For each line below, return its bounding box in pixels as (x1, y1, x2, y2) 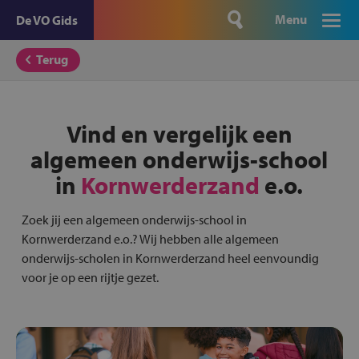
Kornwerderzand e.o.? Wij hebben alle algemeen (21, 231, 279, 247)
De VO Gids (16, 12, 78, 28)
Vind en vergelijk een (66, 119, 292, 149)
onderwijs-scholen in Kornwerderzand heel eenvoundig (21, 250, 319, 266)
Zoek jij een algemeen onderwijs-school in (21, 212, 247, 228)
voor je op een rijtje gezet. (21, 269, 159, 285)
